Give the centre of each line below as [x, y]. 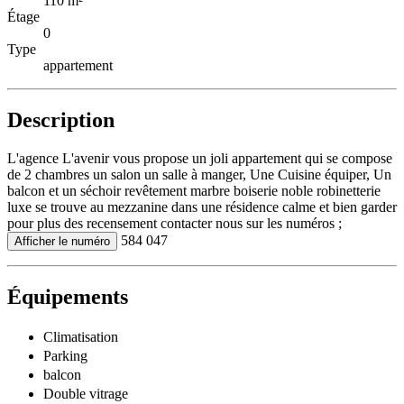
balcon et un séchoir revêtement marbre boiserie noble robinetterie [194, 190]
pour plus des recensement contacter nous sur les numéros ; [174, 223]
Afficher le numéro [62, 241]
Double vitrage [86, 393]
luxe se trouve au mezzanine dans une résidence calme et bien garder [202, 207]
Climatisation [81, 336]
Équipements [68, 296]
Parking [65, 355]
